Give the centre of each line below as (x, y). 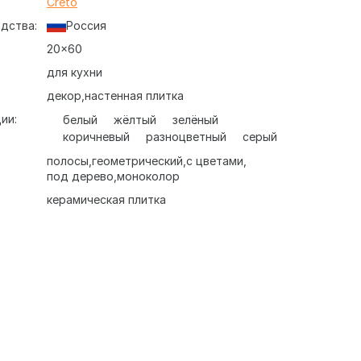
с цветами (214, 161)
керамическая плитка (106, 199)
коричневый (96, 137)
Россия (86, 25)
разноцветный (186, 137)
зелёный (195, 120)
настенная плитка (134, 95)
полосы (67, 161)
